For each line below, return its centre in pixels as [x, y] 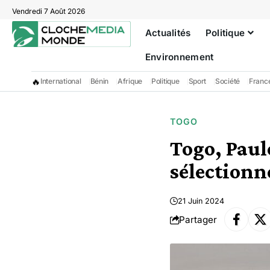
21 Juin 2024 [201, 201]
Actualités [168, 33]
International [61, 81]
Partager [198, 219]
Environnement [179, 57]
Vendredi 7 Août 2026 [49, 11]
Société [228, 81]
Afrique [130, 81]
